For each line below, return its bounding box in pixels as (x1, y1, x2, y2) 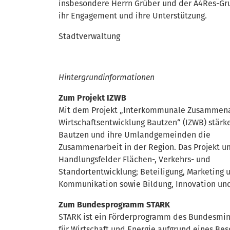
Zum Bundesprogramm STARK (59, 200, 170, 209)
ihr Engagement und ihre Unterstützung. (59, 11, 207, 21)
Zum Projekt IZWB (59, 93, 126, 103)
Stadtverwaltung (59, 31, 120, 41)
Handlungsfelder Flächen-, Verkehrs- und (59, 155, 210, 164)
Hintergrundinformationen (59, 72, 155, 82)
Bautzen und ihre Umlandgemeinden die (59, 130, 210, 140)
